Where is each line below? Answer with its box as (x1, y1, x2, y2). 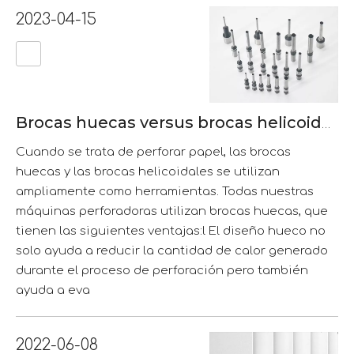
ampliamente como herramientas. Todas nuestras (16, 185, 314, 199)
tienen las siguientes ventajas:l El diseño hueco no (16, 224, 326, 239)
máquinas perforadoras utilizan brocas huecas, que (16, 205, 328, 219)
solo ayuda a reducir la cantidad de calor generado (16, 244, 328, 258)
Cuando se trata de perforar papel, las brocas (16, 145, 291, 160)
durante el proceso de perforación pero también (16, 264, 308, 278)
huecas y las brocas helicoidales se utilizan (16, 165, 280, 179)
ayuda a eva (16, 284, 90, 298)
